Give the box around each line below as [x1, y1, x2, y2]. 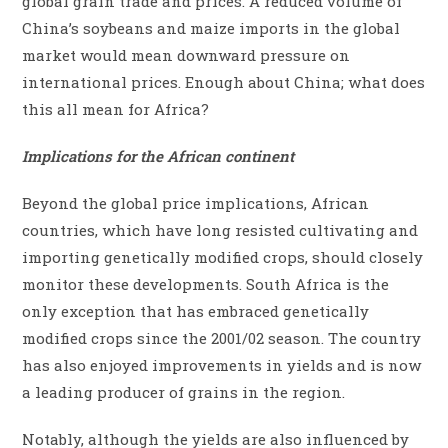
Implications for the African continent [22, 145, 295, 166]
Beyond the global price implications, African [22, 192, 370, 213]
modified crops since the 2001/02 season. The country [22, 327, 422, 348]
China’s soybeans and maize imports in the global [22, 17, 401, 38]
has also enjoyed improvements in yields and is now [22, 354, 422, 375]
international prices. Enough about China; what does [22, 71, 426, 92]
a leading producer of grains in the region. [22, 381, 346, 402]
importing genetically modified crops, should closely [22, 246, 424, 267]
